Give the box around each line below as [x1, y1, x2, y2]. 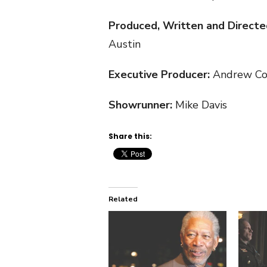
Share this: [108, 131, 152, 142]
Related [108, 194, 138, 204]
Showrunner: [108, 98, 172, 113]
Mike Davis [172, 98, 227, 113]
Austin [108, 37, 141, 52]
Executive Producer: [108, 67, 210, 82]
